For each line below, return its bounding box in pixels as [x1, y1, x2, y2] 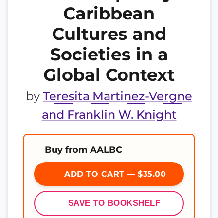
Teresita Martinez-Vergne [43, 89, 192, 103]
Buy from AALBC [45, 145, 122, 155]
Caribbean [63, 3, 155, 24]
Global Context [43, 64, 175, 85]
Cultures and [52, 23, 166, 44]
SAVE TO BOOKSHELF [68, 199, 161, 208]
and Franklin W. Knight [41, 108, 177, 122]
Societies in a [50, 44, 168, 65]
